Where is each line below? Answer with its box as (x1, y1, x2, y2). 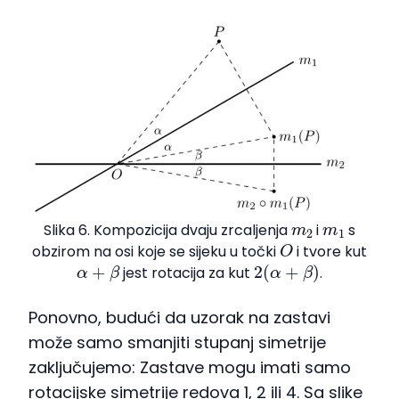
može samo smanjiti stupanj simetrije (28, 331, 326, 354)
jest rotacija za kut (119, 263, 255, 284)
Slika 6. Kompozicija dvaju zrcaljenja (44, 220, 292, 241)
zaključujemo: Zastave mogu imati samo (28, 356, 351, 379)
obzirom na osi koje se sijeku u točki (31, 241, 280, 263)
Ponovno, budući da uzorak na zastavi (28, 306, 330, 330)
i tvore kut (293, 241, 367, 263)
